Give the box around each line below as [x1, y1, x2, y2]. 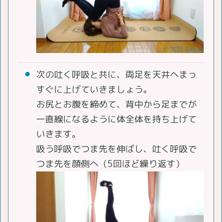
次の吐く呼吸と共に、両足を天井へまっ [36, 68, 197, 81]
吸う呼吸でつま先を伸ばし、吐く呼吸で [36, 143, 197, 156]
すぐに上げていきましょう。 [36, 83, 152, 96]
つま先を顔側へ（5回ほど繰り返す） [36, 158, 184, 170]
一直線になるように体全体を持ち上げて [36, 113, 197, 126]
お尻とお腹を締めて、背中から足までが [36, 98, 197, 111]
